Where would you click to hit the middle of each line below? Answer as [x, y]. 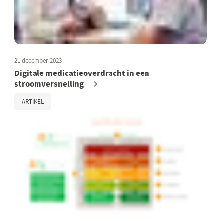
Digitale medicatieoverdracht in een [82, 73]
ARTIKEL [33, 101]
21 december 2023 [38, 60]
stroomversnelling [49, 84]
